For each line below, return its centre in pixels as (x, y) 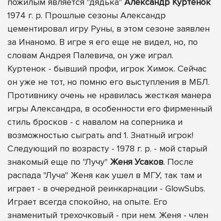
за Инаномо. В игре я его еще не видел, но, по (103, 42)
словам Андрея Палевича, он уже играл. (90, 55)
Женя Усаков (137, 162)
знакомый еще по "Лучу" (59, 162)
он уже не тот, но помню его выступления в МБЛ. (109, 82)
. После (178, 162)
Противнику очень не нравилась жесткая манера (109, 95)
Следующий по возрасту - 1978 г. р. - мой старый (107, 149)
